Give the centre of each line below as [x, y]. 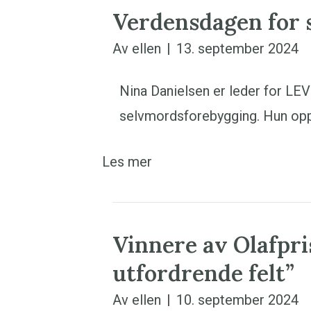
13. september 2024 [237, 49]
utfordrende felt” [203, 273]
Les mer [127, 162]
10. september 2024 [237, 300]
